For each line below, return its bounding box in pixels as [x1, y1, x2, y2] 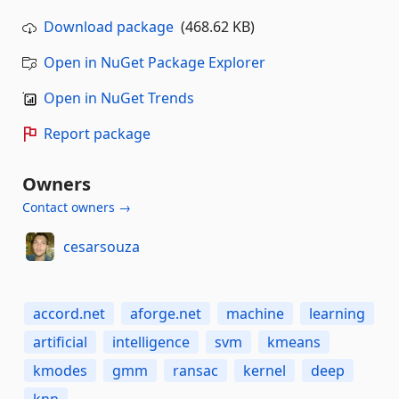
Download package [44, 17, 174, 37]
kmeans [267, 332, 321, 352]
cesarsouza [62, 236, 140, 256]
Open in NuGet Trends [44, 88, 194, 108]
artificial [33, 332, 87, 352]
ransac [173, 361, 218, 380]
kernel [243, 361, 286, 380]
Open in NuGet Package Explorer [44, 53, 265, 72]
